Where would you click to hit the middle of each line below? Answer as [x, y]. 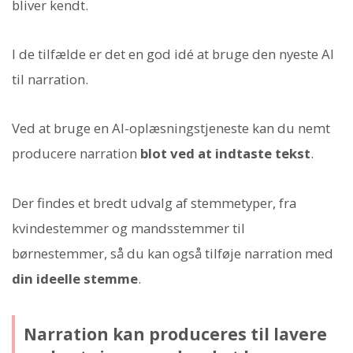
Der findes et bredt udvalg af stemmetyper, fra [154, 203]
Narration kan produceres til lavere [175, 334]
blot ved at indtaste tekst [225, 154]
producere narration [76, 154]
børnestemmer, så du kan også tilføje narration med [173, 253]
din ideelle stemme [75, 278]
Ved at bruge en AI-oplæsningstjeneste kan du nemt [171, 128]
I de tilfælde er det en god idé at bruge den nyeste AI [173, 54]
